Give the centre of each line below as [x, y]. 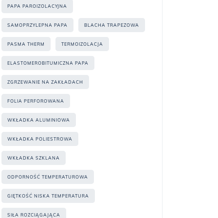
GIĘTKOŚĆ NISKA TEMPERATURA [48, 196]
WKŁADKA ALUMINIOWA [39, 120]
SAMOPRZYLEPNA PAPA [37, 25]
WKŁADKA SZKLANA [34, 158]
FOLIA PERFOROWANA [36, 101]
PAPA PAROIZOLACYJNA [37, 6]
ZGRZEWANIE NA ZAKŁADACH [45, 82]
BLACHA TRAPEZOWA [112, 25]
